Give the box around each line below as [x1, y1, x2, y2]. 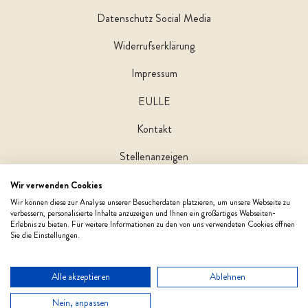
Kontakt [136, 120, 172, 137]
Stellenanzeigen [120, 148, 188, 164]
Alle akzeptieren [51, 270, 110, 283]
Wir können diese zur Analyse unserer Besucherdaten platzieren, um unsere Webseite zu [10, 196, 290, 208]
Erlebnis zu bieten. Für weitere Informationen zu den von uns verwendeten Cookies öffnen [10, 218, 295, 230]
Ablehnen [210, 270, 245, 283]
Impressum [131, 65, 177, 82]
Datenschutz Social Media [97, 10, 211, 27]
